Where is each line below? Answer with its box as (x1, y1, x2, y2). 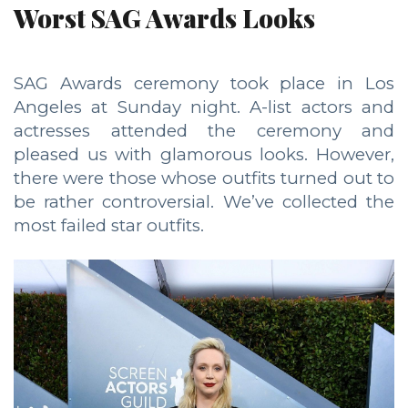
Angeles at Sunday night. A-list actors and (14, 97, 394, 118)
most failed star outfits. (14, 215, 204, 237)
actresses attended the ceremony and (14, 120, 394, 142)
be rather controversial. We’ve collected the (14, 191, 394, 213)
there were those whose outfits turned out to (14, 168, 394, 189)
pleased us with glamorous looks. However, (14, 144, 394, 166)
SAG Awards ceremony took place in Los (14, 73, 394, 95)
